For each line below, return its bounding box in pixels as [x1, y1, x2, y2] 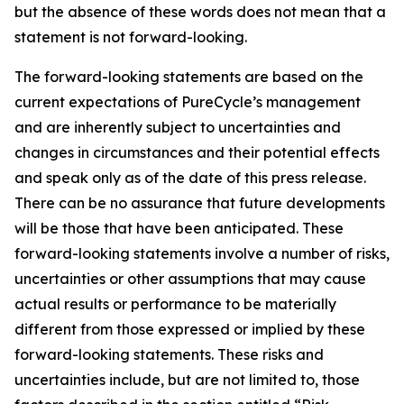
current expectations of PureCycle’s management [14, 93, 361, 111]
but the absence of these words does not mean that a [14, 3, 386, 21]
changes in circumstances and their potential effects [14, 143, 380, 161]
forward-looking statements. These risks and [14, 345, 324, 363]
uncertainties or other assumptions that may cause [14, 270, 366, 288]
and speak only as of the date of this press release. [14, 169, 366, 187]
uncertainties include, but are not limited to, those [14, 371, 360, 389]
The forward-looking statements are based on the [14, 68, 363, 86]
